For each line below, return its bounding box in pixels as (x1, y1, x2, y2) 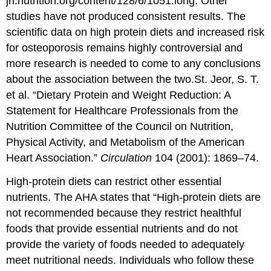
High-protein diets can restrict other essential (6, 175, 222, 188)
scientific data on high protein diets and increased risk (6, 26, 265, 39)
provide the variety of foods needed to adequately (6, 238, 245, 251)
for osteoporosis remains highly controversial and (6, 42, 243, 54)
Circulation (100, 152, 152, 165)
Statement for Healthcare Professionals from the (6, 105, 239, 117)
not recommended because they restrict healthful (6, 207, 242, 220)
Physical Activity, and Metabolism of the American (6, 136, 245, 149)
